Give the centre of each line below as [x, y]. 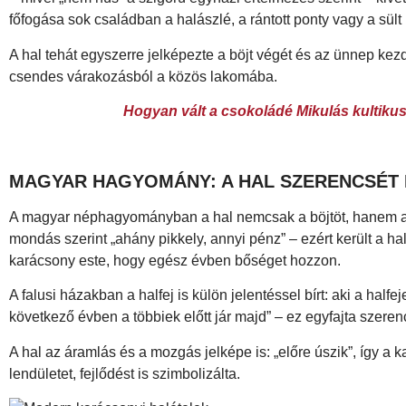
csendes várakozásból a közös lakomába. [143, 76]
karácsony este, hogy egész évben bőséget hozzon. [175, 260]
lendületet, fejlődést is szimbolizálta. [125, 373]
